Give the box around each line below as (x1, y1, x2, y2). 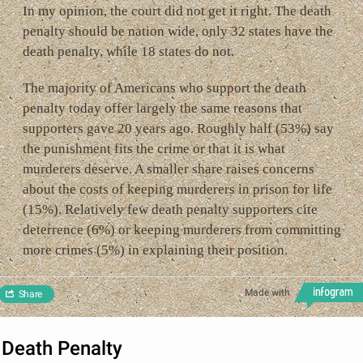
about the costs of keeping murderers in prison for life (22, 181, 332, 197)
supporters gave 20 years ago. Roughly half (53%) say (22, 121, 334, 136)
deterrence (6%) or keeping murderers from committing (22, 222, 341, 237)
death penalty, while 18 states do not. (22, 44, 237, 59)
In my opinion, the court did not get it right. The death (22, 3, 331, 19)
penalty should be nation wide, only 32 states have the (22, 23, 333, 39)
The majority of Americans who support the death (22, 80, 306, 96)
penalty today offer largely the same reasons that (22, 100, 302, 116)
